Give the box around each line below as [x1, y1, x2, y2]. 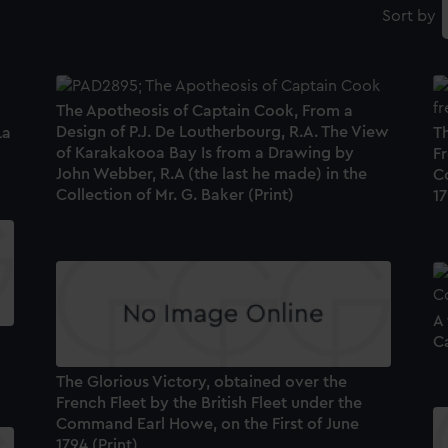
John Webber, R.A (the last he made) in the [55, 166, 367, 183]
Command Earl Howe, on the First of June [55, 415, 359, 432]
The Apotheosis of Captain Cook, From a [55, 103, 353, 120]
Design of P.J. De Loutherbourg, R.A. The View [55, 124, 389, 141]
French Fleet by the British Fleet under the [55, 394, 362, 411]
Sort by [381, 8, 436, 25]
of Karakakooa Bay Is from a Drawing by [55, 145, 354, 162]
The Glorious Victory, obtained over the [55, 373, 347, 390]
